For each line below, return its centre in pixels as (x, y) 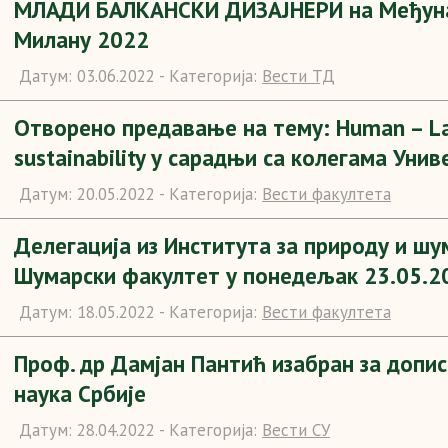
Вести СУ (296, 430)
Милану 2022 (81, 39)
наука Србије (80, 393)
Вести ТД (298, 76)
